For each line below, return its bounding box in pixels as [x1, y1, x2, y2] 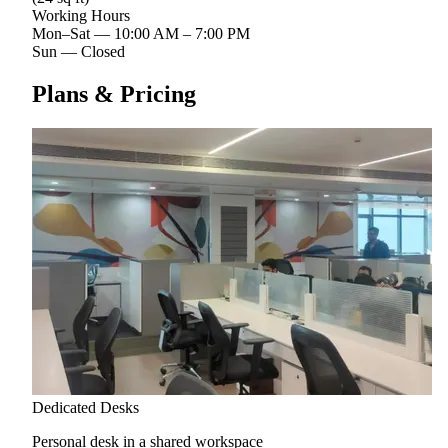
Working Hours [32, 6, 130, 24]
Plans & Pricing [32, 80, 196, 107]
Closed [81, 42, 125, 60]
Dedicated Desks [32, 398, 139, 416]
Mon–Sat [32, 24, 90, 42]
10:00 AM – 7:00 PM [114, 24, 250, 42]
